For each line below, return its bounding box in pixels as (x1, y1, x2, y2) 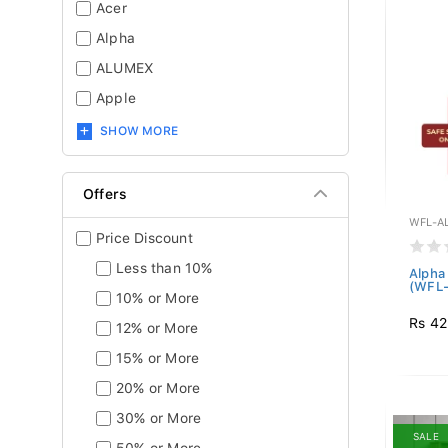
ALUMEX (96, 60, 155, 76)
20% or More (116, 380, 201, 396)
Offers (83, 186, 128, 202)
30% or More (116, 410, 202, 426)
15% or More (116, 350, 200, 366)
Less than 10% (116, 260, 213, 276)
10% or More (116, 290, 200, 306)
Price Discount (96, 230, 193, 246)
